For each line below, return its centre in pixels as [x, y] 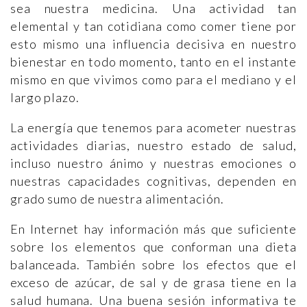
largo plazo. [46, 98]
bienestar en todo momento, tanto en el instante [153, 62]
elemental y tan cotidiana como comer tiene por [153, 26]
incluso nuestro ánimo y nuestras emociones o [153, 163]
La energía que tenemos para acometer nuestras [153, 128]
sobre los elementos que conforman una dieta [153, 247]
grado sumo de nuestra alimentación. [117, 199]
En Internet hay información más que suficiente [153, 229]
